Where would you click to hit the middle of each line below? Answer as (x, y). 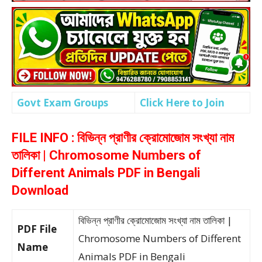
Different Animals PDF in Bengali (106, 173)
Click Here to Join (182, 103)
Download (40, 190)
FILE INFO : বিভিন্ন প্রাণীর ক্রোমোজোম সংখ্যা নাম (123, 138)
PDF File (37, 229)
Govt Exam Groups (63, 103)
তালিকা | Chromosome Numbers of (106, 155)
